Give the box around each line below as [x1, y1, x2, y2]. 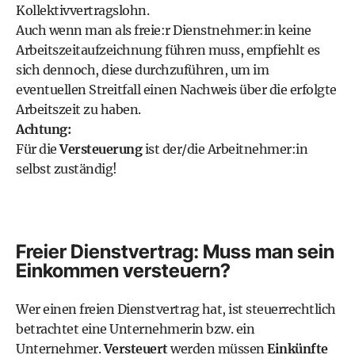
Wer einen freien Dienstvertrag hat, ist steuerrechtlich [16, 301, 336, 317]
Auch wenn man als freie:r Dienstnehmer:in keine [16, 22, 311, 38]
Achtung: [16, 121, 71, 137]
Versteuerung [59, 141, 145, 157]
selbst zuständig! [16, 161, 117, 177]
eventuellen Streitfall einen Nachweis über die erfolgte [16, 82, 337, 97]
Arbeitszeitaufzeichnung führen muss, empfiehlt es [16, 42, 320, 58]
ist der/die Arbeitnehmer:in [144, 141, 307, 157]
